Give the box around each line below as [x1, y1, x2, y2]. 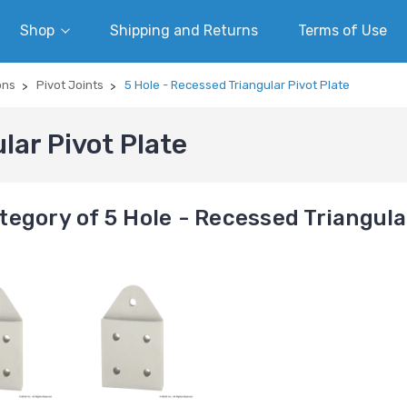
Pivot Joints [36, 78, 104, 92]
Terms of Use [298, 22, 387, 39]
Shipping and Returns [110, 22, 258, 39]
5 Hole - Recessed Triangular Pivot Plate [124, 78, 350, 92]
